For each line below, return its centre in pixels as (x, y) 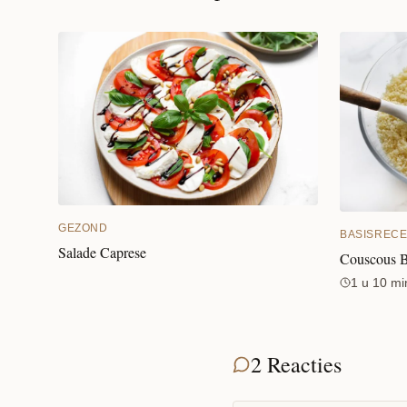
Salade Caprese (102, 252)
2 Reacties (296, 364)
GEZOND (83, 228)
